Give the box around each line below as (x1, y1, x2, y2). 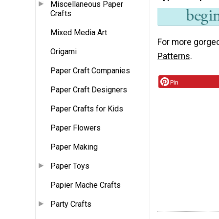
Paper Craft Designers (50, 85, 127, 95)
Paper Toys (50, 161, 89, 171)
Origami (50, 47, 77, 57)
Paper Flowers (50, 123, 101, 133)
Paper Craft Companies (50, 66, 130, 76)
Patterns (157, 51, 190, 62)
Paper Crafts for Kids (50, 104, 123, 114)
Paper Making (50, 142, 98, 152)
